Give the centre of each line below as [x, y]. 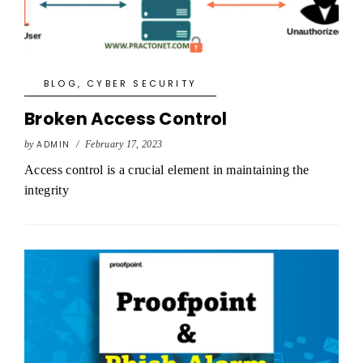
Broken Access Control [126, 119]
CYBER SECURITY [142, 83]
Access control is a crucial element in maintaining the [167, 170]
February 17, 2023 [124, 144]
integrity [47, 190]
